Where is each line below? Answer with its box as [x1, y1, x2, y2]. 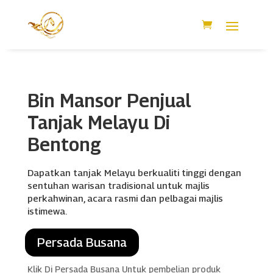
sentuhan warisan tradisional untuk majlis [27, 179, 210, 191]
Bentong [27, 133, 101, 155]
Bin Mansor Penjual [27, 89, 191, 112]
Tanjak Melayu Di [27, 111, 170, 133]
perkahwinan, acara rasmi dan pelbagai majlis [27, 192, 223, 204]
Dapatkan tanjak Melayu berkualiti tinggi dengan [27, 166, 241, 178]
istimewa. [27, 205, 67, 216]
